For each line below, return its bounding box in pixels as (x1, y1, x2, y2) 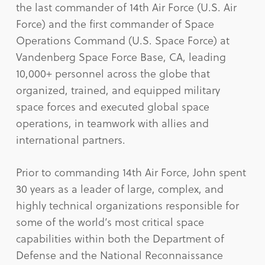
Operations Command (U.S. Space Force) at (15, 32, 230, 49)
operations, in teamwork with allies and (15, 115, 209, 131)
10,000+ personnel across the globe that (15, 65, 210, 82)
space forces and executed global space (15, 98, 209, 115)
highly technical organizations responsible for (15, 197, 239, 214)
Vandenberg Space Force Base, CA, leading (15, 49, 226, 65)
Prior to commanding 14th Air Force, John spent (15, 164, 246, 180)
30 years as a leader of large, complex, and (15, 180, 224, 197)
